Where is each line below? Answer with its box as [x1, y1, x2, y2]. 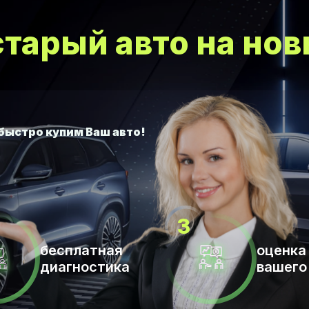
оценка [257, 241, 306, 259]
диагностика [40, 258, 130, 275]
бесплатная [40, 241, 123, 259]
